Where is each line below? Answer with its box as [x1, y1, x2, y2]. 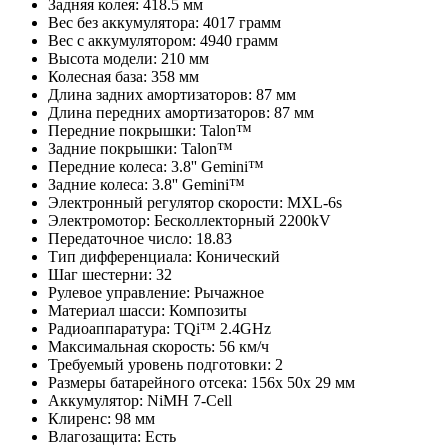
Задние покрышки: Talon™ [48, 139, 233, 157]
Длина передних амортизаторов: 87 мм [48, 103, 314, 121]
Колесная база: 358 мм [48, 67, 199, 85]
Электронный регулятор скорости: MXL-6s [48, 193, 342, 211]
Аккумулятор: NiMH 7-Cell [48, 391, 232, 409]
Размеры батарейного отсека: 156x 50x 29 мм [48, 373, 355, 391]
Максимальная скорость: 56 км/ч [48, 337, 269, 355]
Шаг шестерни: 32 [48, 265, 172, 283]
